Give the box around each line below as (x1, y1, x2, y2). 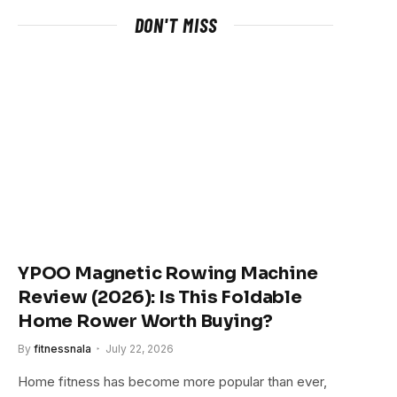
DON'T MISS (134, 12, 217, 36)
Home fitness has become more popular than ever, (18, 372, 327, 390)
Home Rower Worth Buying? (18, 309, 274, 332)
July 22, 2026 (105, 341, 174, 355)
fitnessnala (34, 341, 91, 355)
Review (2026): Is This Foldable (18, 285, 302, 308)
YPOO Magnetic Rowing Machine (18, 261, 318, 284)
